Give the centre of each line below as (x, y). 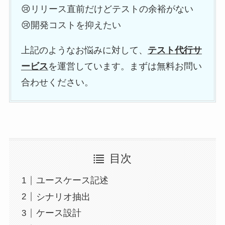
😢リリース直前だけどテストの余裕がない (107, 9)
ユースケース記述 (72, 181)
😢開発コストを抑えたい (71, 25)
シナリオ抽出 (63, 197)
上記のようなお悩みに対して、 (84, 50)
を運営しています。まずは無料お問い (125, 66)
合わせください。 (57, 82)
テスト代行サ (175, 50)
